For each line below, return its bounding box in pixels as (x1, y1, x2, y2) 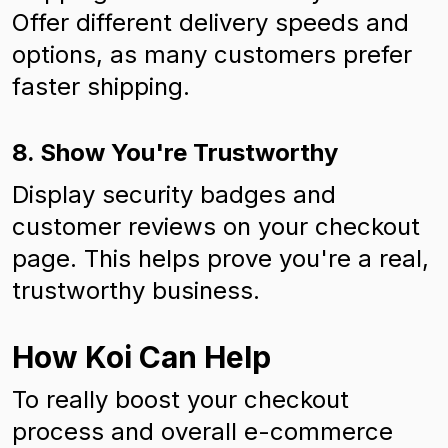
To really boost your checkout (12, 385, 349, 414)
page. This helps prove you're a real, (12, 244, 429, 273)
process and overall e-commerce (12, 417, 393, 446)
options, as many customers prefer (12, 40, 412, 69)
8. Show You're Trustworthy (12, 138, 338, 167)
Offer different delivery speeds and (12, 8, 409, 37)
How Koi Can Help (12, 339, 271, 375)
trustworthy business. (12, 276, 260, 305)
